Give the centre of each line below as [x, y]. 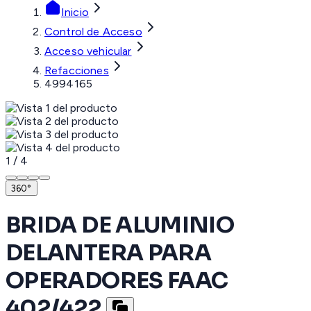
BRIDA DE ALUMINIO [120, 225]
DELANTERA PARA [109, 252]
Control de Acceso [93, 32]
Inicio [75, 12]
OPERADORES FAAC [117, 280]
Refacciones [77, 71]
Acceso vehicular [88, 51]
